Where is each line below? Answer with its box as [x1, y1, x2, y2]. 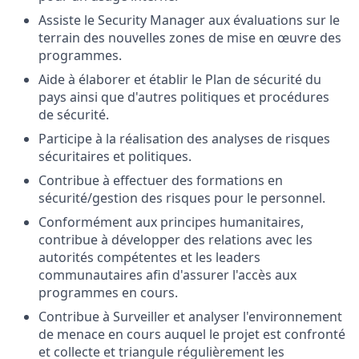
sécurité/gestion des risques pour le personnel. [38, 189, 325, 207]
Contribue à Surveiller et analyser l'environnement [38, 308, 342, 325]
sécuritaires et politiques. [38, 147, 192, 165]
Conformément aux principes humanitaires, [38, 213, 304, 231]
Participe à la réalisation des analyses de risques [38, 130, 330, 147]
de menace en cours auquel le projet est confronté [38, 325, 345, 343]
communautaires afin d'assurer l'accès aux [38, 266, 296, 284]
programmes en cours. [38, 284, 178, 301]
